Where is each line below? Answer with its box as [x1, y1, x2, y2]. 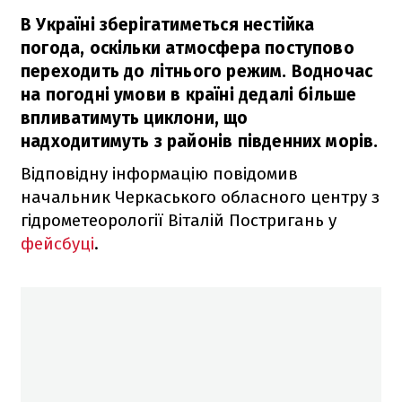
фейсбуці [21, 232, 94, 254]
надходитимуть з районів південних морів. [21, 130, 379, 152]
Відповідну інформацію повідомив [21, 162, 298, 184]
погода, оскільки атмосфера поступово [21, 37, 354, 58]
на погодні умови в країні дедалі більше [21, 83, 357, 105]
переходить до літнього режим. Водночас [21, 60, 373, 82]
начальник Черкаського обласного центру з [21, 186, 380, 207]
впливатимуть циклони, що [21, 107, 249, 128]
